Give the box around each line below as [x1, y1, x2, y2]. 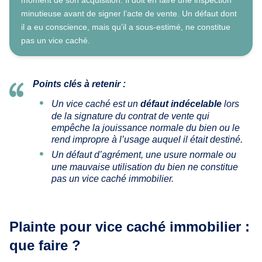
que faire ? [9, 237, 81, 253]
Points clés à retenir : [33, 78, 126, 89]
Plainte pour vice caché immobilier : [9, 218, 250, 235]
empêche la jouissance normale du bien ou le [51, 122, 240, 133]
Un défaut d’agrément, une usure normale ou [51, 149, 236, 160]
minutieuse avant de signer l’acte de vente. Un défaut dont [21, 8, 237, 18]
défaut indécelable [140, 98, 222, 109]
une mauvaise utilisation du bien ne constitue [51, 161, 238, 172]
